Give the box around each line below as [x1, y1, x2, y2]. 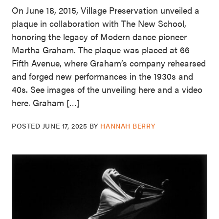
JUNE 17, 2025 [42, 121, 88, 131]
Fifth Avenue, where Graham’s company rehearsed [12, 57, 206, 69]
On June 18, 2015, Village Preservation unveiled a [12, 4, 199, 17]
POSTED [12, 121, 43, 131]
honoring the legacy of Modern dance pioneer [12, 30, 187, 43]
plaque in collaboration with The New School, [12, 17, 186, 30]
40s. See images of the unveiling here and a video [12, 83, 202, 96]
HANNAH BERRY [100, 121, 155, 131]
